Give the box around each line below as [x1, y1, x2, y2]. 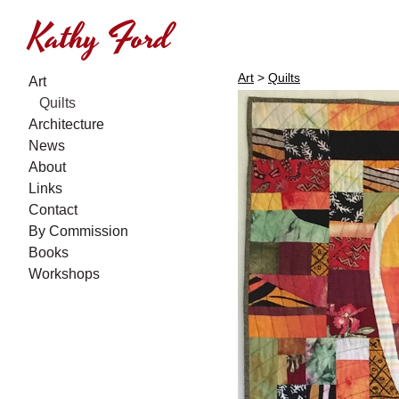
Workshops [28, 266, 100, 281]
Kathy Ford [28, 12, 172, 65]
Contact [28, 202, 77, 217]
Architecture [28, 117, 104, 132]
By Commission [28, 224, 128, 239]
